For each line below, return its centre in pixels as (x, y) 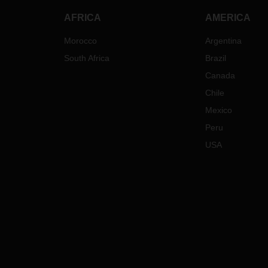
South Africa (87, 58)
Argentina (223, 41)
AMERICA (228, 18)
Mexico (218, 110)
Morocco (80, 41)
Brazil (215, 58)
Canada (220, 75)
